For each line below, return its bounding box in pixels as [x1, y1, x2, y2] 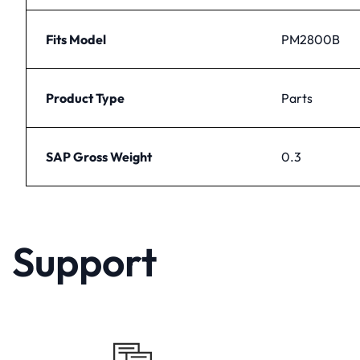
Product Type [46, 89, 125, 106]
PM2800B [281, 31, 340, 47]
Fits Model [46, 31, 106, 47]
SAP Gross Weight [46, 148, 152, 165]
